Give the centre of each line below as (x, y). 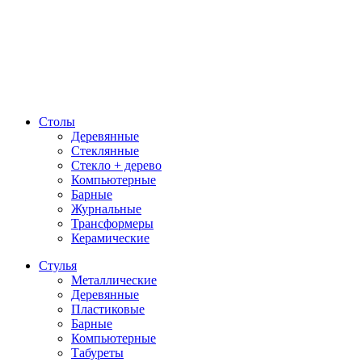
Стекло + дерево (116, 165)
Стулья (58, 265)
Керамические (110, 238)
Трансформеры (112, 223)
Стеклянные (105, 150)
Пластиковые (108, 309)
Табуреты (97, 352)
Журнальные (106, 208)
